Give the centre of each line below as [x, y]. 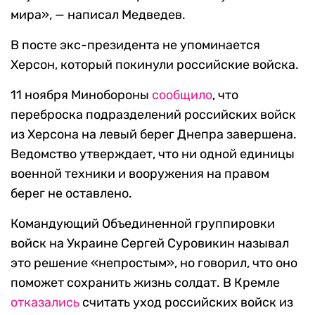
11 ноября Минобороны [81, 95]
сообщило [182, 95]
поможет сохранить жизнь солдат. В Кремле [145, 283]
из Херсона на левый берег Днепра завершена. [154, 135]
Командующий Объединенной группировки [143, 224]
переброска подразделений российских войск [153, 115]
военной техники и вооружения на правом [140, 174]
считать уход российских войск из [186, 303]
